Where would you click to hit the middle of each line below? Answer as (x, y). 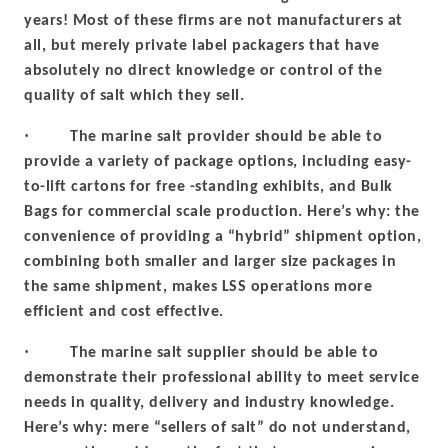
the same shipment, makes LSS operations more (198, 287)
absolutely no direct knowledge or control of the (203, 71)
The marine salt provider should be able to (226, 137)
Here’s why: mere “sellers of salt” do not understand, (217, 428)
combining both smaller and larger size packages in (210, 262)
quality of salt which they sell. (134, 96)
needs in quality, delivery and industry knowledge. (209, 403)
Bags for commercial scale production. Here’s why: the (222, 212)
